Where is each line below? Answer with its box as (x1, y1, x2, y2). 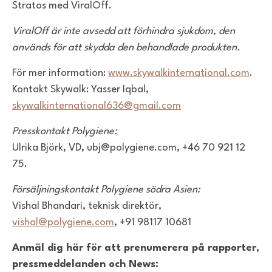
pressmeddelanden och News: (12, 259, 158, 270)
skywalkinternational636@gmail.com (12, 101, 181, 112)
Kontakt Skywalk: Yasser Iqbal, (12, 84, 149, 95)
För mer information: (12, 68, 108, 79)
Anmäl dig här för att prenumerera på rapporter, (12, 243, 259, 254)
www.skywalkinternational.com (108, 68, 250, 79)
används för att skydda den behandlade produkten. (12, 42, 243, 53)
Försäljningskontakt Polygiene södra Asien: (12, 185, 200, 195)
